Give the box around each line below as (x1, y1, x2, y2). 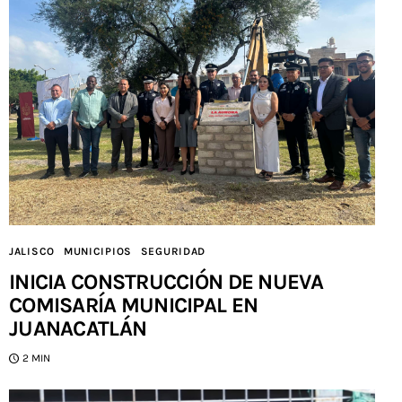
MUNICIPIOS (63, 245, 132, 258)
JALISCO (9, 245, 56, 258)
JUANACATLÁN (9, 316, 147, 342)
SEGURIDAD (140, 245, 206, 258)
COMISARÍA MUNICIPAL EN (9, 293, 258, 319)
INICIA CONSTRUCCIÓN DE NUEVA (9, 269, 323, 295)
